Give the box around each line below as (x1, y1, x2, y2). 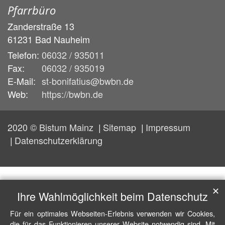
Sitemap (103, 120, 139, 134)
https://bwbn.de (42, 87, 103, 100)
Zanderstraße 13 (8, 19, 74, 33)
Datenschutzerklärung (15, 133, 102, 147)
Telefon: (8, 48, 39, 61)
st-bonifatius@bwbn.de (42, 74, 134, 87)
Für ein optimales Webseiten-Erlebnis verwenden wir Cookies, (10, 208, 215, 218)
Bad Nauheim (35, 32, 90, 46)
